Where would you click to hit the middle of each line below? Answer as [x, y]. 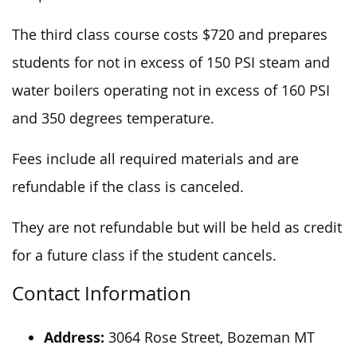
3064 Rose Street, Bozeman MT [210, 337]
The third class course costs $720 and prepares [170, 34]
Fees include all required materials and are [155, 159]
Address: [74, 337]
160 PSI [304, 90]
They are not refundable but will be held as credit [177, 227]
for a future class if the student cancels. [144, 255]
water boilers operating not [105, 90]
